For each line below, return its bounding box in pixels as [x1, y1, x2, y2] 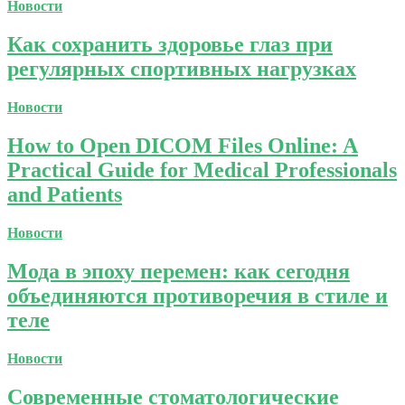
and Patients [7, 183, 122, 207]
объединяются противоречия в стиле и [7, 283, 388, 307]
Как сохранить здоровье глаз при [7, 33, 333, 57]
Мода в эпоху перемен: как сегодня [7, 259, 350, 283]
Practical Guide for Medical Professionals [7, 158, 397, 183]
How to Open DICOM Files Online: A [7, 134, 358, 158]
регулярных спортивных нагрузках [7, 57, 356, 81]
